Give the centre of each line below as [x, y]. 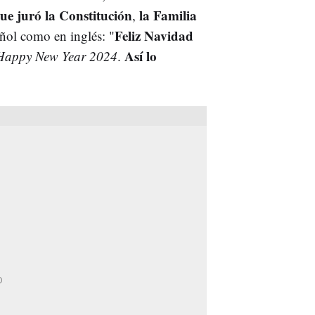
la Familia [166, 15]
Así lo [141, 56]
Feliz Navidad [154, 35]
